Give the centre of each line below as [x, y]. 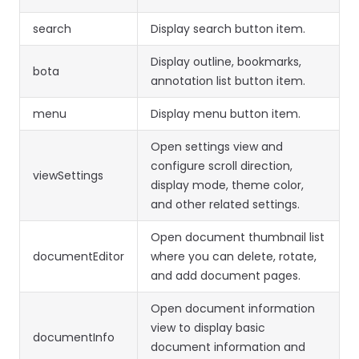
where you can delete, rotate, [234, 256]
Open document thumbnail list [238, 237]
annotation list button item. [228, 81]
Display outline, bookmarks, [226, 62]
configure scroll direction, [222, 166]
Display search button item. [228, 29]
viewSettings [68, 175]
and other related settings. [225, 204]
